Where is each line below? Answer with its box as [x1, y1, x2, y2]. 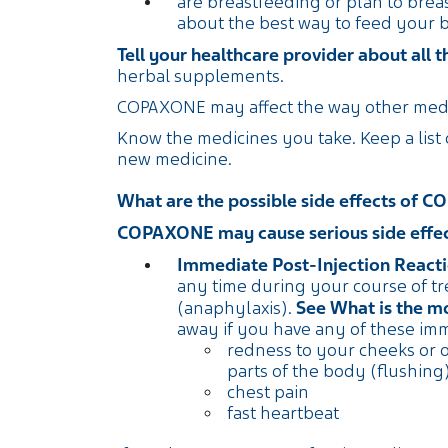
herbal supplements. [117, 65, 284, 87]
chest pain [227, 381, 309, 403]
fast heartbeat [227, 402, 339, 424]
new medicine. [117, 148, 232, 170]
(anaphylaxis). [177, 297, 296, 319]
